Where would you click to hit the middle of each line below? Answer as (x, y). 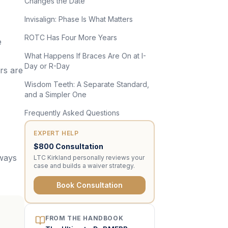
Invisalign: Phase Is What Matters (79, 19)
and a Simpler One (55, 94)
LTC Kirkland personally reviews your (89, 158)
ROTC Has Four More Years (71, 37)
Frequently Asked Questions (72, 113)
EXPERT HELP (56, 133)
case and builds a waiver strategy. (84, 166)
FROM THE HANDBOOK (84, 218)
